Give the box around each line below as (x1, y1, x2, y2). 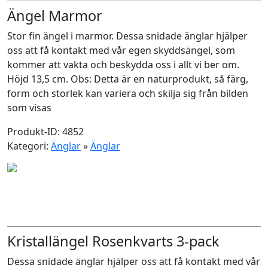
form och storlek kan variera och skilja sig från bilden (7, 87, 248, 100)
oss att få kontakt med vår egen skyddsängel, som (7, 44, 235, 57)
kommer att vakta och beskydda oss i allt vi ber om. (7, 58, 239, 71)
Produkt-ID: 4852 (7, 125, 84, 138)
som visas (7, 101, 51, 114)
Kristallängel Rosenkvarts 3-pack (7, 232, 220, 251)
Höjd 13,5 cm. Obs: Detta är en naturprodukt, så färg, (7, 72, 248, 86)
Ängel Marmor (7, 6, 102, 25)
